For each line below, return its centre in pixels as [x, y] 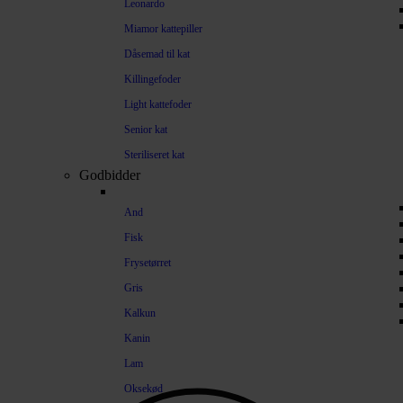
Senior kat [146, 130]
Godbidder [110, 175]
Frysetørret [148, 263]
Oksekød [143, 389]
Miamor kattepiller [163, 29]
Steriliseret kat [154, 155]
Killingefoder [152, 79]
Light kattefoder [158, 104]
